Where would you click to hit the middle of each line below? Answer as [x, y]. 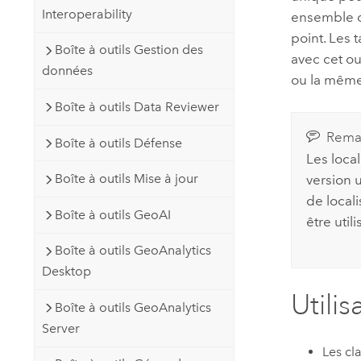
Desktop [66, 272]
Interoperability [87, 14]
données [67, 71]
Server [60, 328]
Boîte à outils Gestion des [129, 50]
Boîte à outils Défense [118, 143]
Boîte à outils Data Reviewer [137, 107]
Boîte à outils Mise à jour [126, 179]
